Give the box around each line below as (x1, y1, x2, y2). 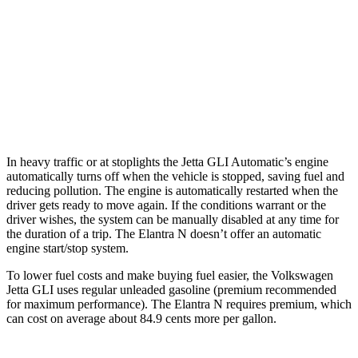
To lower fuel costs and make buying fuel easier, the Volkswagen (6, 268, 333, 283)
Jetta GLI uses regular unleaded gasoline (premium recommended (6, 283, 336, 297)
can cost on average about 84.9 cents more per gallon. (6, 312, 276, 326)
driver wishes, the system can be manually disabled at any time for (6, 213, 339, 227)
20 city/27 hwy (221, 105, 287, 117)
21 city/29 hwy (221, 68, 287, 80)
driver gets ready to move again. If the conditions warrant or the (6, 198, 326, 213)
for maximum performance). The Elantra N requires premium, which (6, 297, 352, 312)
